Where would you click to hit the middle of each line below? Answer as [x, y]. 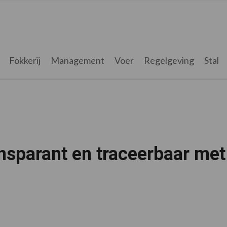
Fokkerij [25, 60]
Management [77, 60]
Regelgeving [169, 60]
